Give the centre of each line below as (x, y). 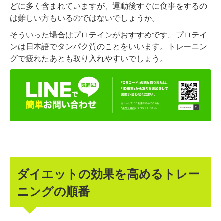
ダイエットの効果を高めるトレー (109, 173)
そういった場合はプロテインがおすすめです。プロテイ (109, 35)
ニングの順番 (54, 191)
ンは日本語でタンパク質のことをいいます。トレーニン (109, 46)
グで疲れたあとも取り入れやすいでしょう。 (89, 58)
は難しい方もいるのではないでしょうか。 (85, 18)
